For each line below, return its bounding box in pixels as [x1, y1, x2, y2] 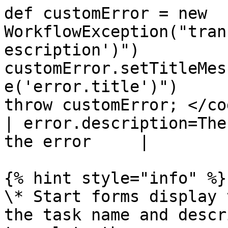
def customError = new [4, 4, 207, 22]
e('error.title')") [4, 77, 178, 96]
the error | [4, 132, 149, 151]
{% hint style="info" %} [4, 169, 226, 187]
